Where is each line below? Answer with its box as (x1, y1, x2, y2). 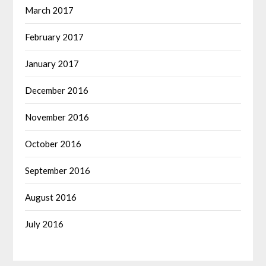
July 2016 (25, 218, 64, 229)
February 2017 (25, 31, 84, 42)
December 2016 (25, 84, 89, 96)
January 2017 (25, 58, 80, 69)
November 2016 (25, 111, 90, 122)
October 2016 (25, 138, 82, 149)
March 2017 (25, 4, 74, 15)
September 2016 (25, 164, 91, 176)
